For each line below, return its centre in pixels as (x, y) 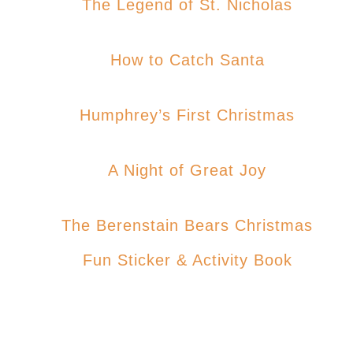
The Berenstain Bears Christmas (67, 225)
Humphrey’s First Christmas (193, 115)
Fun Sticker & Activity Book (187, 260)
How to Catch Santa (193, 59)
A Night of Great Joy (192, 170)
